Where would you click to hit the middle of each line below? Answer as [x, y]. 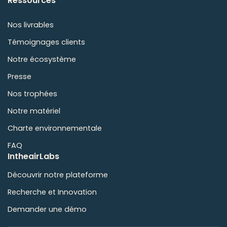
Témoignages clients [46, 42]
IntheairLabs [33, 157]
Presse [20, 77]
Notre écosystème [42, 60]
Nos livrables [31, 25]
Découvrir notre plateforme [58, 175]
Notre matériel [34, 111]
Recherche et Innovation [52, 192]
